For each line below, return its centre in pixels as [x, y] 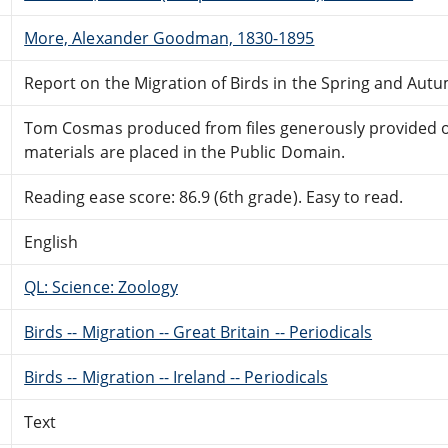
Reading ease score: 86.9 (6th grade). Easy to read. [214, 196]
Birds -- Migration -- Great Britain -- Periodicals [198, 331]
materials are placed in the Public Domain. [184, 151]
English [51, 241]
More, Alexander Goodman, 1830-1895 [169, 37]
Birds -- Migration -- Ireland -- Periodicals [176, 376]
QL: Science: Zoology [101, 286]
